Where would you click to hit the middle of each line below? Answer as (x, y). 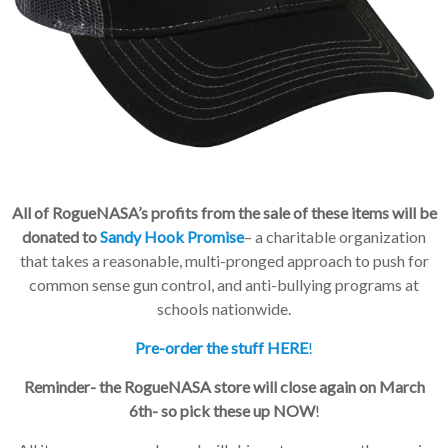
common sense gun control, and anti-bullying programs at (224, 284)
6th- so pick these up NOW (221, 410)
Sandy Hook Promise (172, 236)
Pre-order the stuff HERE (221, 347)
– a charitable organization (335, 236)
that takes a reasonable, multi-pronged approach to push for (224, 260)
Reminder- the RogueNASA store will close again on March (224, 386)
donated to (61, 236)
